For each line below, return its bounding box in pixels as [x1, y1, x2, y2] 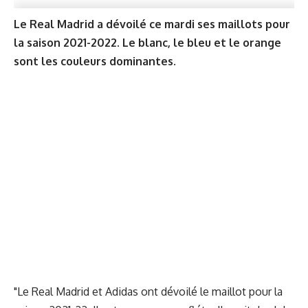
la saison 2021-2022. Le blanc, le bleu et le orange [14, 35, 281, 49]
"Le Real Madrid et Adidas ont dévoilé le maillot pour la [14, 285, 283, 299]
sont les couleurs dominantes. [14, 54, 176, 68]
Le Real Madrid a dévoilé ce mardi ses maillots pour [14, 16, 290, 31]
